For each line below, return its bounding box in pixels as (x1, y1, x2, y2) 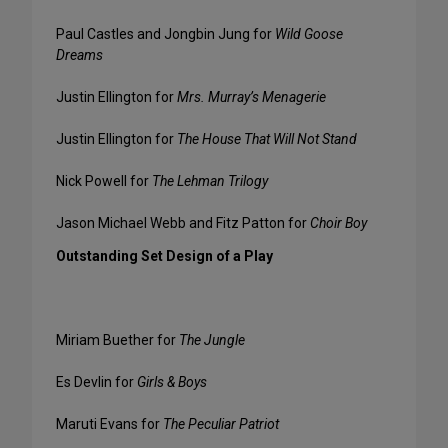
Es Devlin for (56, 374, 137, 391)
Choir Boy (310, 215, 367, 232)
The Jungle (179, 332, 245, 349)
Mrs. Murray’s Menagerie (177, 89, 326, 106)
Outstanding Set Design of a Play (56, 248, 273, 265)
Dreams (56, 47, 103, 64)
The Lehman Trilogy (152, 173, 268, 190)
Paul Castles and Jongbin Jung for (56, 26, 275, 43)
